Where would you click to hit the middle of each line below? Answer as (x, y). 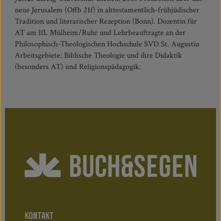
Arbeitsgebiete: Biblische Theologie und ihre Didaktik (98, 55)
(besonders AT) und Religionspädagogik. (78, 67)
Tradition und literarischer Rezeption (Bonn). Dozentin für (106, 21)
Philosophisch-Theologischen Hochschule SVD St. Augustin (107, 44)
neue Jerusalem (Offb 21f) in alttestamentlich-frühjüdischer (107, 10)
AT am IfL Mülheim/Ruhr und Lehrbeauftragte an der (100, 33)
